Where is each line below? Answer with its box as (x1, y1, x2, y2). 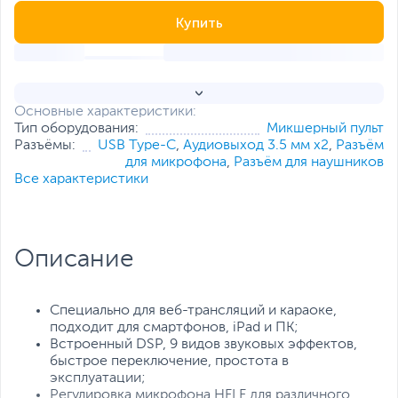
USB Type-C (98, 139, 176, 154)
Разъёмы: (14, 139, 76, 154)
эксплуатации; (50, 371, 146, 386)
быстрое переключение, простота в (50, 354, 289, 370)
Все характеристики (14, 172, 148, 187)
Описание (14, 247, 133, 273)
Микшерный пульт (267, 122, 384, 137)
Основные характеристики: (14, 105, 196, 120)
